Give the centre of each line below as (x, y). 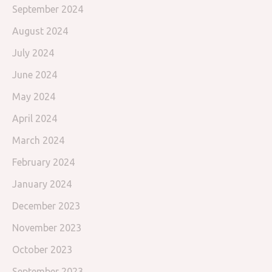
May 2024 (34, 97)
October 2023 (42, 250)
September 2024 (48, 9)
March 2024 (38, 141)
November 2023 (47, 228)
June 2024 (35, 75)
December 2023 (46, 206)
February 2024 (43, 162)
